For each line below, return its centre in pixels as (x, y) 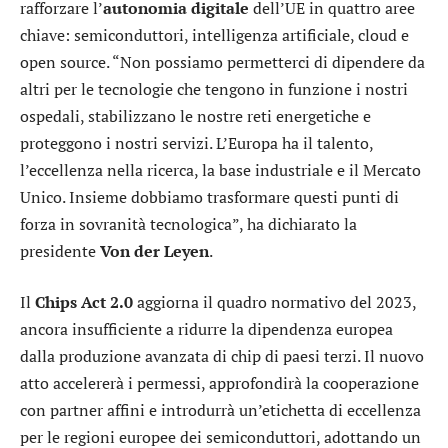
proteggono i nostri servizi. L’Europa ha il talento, (196, 142)
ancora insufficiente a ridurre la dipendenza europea (206, 329)
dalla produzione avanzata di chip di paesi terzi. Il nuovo (222, 356)
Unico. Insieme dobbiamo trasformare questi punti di (209, 196)
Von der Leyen (154, 250)
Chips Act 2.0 (82, 302)
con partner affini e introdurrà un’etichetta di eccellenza (220, 410)
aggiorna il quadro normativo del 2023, (274, 302)
